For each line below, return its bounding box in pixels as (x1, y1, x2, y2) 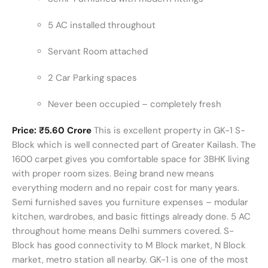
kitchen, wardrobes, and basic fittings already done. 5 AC (12, 211, 251, 223)
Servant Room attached (48, 45, 148, 58)
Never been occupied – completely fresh (48, 98, 221, 111)
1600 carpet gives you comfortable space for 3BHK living (12, 153, 249, 166)
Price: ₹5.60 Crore (12, 124, 92, 137)
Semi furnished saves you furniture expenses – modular (12, 196, 248, 209)
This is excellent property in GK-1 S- (92, 124, 245, 137)
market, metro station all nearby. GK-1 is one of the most (12, 254, 248, 266)
